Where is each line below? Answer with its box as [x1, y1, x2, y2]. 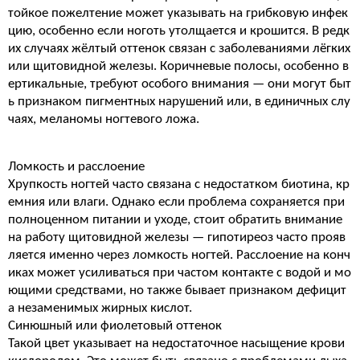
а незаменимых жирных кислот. [8, 301, 192, 315]
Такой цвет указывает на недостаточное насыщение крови [8, 337, 345, 350]
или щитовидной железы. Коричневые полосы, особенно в [8, 59, 349, 73]
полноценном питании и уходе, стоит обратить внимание [8, 213, 342, 227]
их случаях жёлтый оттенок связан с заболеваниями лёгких [8, 42, 350, 55]
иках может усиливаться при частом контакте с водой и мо [8, 266, 351, 280]
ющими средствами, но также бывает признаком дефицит [8, 284, 346, 297]
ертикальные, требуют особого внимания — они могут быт [8, 77, 351, 91]
